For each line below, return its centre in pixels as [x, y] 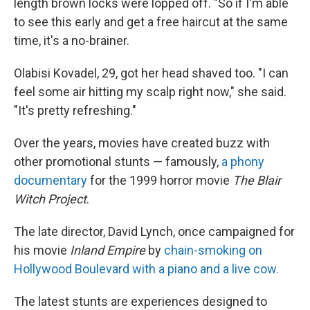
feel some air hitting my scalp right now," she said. [150, 92]
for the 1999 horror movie [161, 180]
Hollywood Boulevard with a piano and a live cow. [146, 269]
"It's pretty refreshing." [75, 110]
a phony [243, 162]
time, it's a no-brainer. [72, 40]
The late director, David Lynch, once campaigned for [154, 231]
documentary [52, 180]
